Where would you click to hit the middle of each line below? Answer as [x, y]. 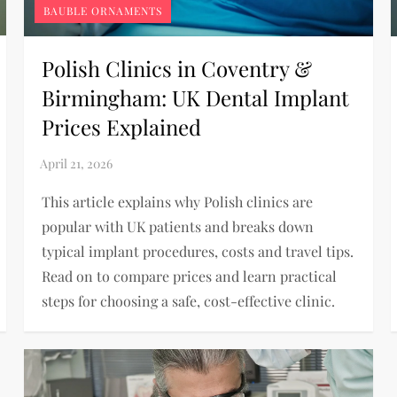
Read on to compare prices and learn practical [190, 276]
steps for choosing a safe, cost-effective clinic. [189, 300]
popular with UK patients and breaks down [178, 226]
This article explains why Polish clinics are [178, 201]
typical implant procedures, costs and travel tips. [198, 251]
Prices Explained [122, 126]
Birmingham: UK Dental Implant [196, 97]
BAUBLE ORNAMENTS [103, 10]
